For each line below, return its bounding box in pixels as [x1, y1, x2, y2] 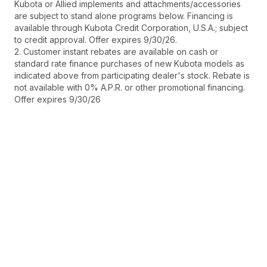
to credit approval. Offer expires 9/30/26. [14, 35, 177, 45]
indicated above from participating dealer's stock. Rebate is [14, 70, 250, 81]
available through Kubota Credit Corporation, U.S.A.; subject [14, 23, 248, 33]
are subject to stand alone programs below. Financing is [14, 11, 233, 21]
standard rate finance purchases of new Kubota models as [14, 58, 244, 69]
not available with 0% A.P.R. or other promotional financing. [14, 82, 245, 93]
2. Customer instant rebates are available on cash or [14, 46, 218, 57]
